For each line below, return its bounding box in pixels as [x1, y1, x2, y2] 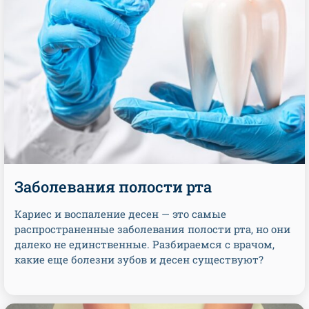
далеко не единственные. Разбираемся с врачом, [14, 237, 275, 251]
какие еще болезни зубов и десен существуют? [14, 252, 263, 266]
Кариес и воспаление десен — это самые [14, 207, 226, 221]
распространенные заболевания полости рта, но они [14, 222, 290, 236]
